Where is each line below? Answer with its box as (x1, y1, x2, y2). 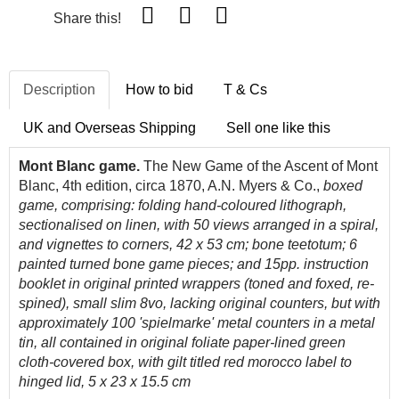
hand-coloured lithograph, (184, 198, 346, 214)
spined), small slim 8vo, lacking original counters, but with (19, 296, 380, 312)
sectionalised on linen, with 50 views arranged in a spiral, (19, 217, 379, 233)
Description (23, 82, 95, 98)
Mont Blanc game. (19, 159, 140, 175)
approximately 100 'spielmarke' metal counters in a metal (19, 315, 375, 331)
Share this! (53, 11, 125, 27)
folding (138, 198, 184, 214)
